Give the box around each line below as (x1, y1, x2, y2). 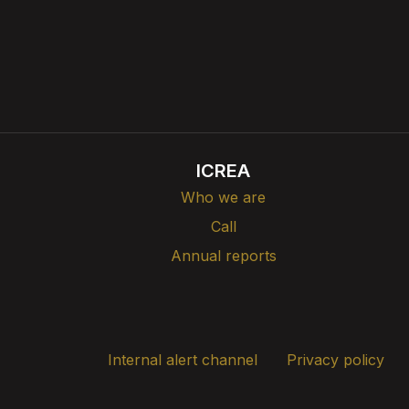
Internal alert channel (108, 351, 257, 370)
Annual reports (170, 246, 277, 266)
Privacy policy (287, 351, 384, 370)
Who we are (181, 188, 266, 207)
